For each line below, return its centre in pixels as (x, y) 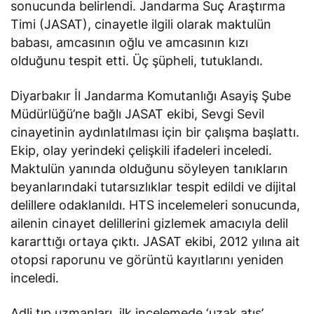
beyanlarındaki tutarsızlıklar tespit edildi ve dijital (153, 187)
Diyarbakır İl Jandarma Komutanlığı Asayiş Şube (151, 96)
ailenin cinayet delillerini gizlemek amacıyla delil (150, 224)
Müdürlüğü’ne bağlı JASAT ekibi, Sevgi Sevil (138, 114)
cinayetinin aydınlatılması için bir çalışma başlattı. (155, 132)
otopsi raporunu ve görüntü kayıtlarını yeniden (148, 260)
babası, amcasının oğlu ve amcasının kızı (130, 43)
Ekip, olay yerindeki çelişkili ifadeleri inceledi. (142, 151)
